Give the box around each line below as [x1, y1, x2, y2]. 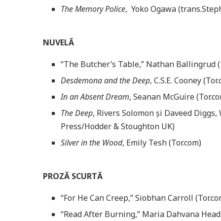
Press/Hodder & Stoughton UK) [61, 120, 175, 132]
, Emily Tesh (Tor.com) [122, 137, 201, 148]
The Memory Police [61, 3, 125, 14]
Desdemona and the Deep [61, 74, 150, 86]
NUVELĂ [43, 37, 74, 48]
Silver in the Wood [61, 137, 122, 148]
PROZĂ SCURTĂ [43, 170, 103, 182]
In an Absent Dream [61, 91, 129, 102]
